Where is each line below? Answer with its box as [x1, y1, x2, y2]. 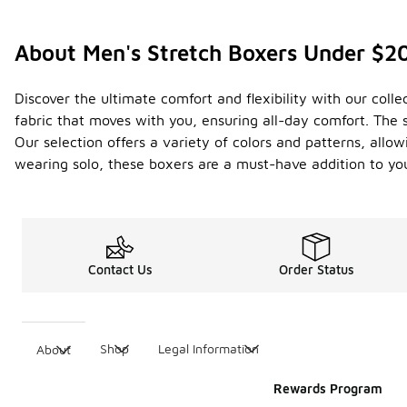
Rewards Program [273, 381, 382, 397]
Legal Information [158, 341, 259, 357]
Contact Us [87, 262, 153, 278]
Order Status [278, 262, 354, 278]
